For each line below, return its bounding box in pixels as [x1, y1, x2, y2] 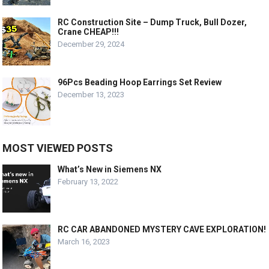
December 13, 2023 [58, 89, 125, 99]
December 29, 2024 [58, 39, 125, 49]
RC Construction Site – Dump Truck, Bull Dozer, [58, 17, 247, 27]
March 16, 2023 [58, 237, 110, 246]
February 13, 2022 [58, 177, 119, 186]
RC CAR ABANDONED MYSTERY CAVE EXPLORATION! [58, 224, 267, 234]
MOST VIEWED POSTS [2, 141, 113, 154]
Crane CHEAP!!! [58, 26, 119, 37]
